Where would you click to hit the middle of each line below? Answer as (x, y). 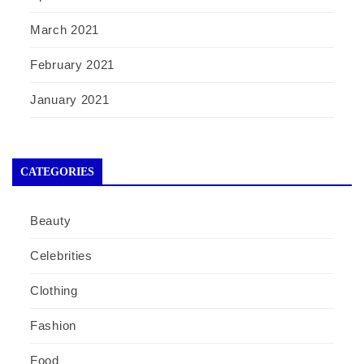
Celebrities (61, 255)
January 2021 (70, 99)
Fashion (53, 325)
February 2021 (73, 64)
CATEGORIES (57, 171)
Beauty (51, 220)
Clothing (54, 290)
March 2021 (65, 29)
